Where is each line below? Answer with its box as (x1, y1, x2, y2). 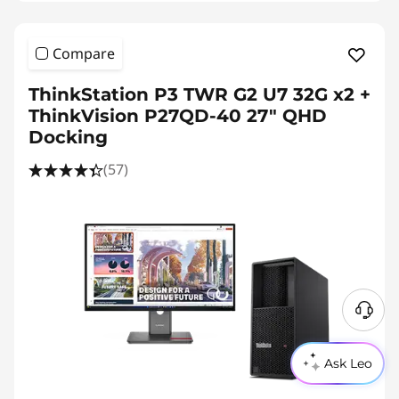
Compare (53, 43, 115, 63)
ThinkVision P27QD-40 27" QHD (28, 104, 327, 126)
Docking (28, 126, 108, 148)
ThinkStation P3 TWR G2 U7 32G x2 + (28, 83, 370, 105)
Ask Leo (324, 355, 372, 371)
